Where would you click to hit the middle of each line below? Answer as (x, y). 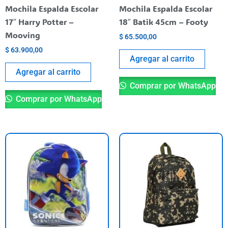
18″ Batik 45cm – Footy (164, 21)
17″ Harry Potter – (39, 21)
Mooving (23, 35)
